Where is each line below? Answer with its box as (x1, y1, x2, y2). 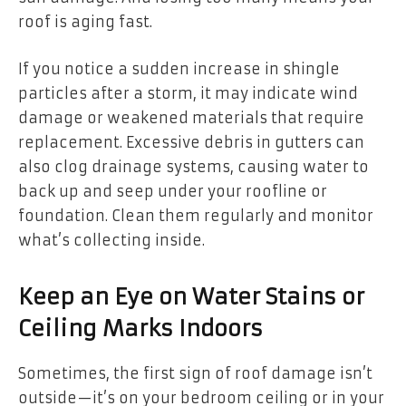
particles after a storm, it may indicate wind (18, 83, 358, 102)
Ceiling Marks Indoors (18, 315, 263, 343)
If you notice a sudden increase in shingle (18, 59, 340, 78)
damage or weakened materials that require (18, 108, 364, 127)
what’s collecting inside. (18, 230, 205, 249)
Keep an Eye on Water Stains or (18, 284, 364, 312)
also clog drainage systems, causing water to (18, 157, 369, 176)
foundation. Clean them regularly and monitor (18, 206, 373, 225)
